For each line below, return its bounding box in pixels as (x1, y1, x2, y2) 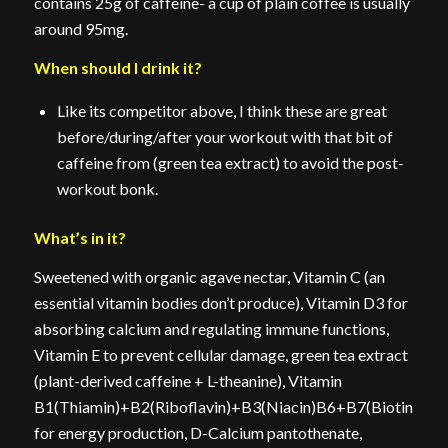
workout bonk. (56, 178, 158, 198)
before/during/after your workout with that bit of (56, 126, 393, 146)
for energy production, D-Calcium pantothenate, (33, 423, 362, 443)
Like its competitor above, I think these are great (56, 100, 387, 120)
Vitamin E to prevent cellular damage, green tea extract (33, 345, 408, 365)
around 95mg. (33, 18, 128, 38)
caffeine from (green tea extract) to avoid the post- (56, 152, 404, 172)
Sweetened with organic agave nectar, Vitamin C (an (33, 267, 385, 287)
